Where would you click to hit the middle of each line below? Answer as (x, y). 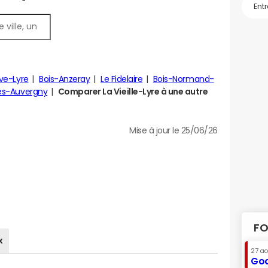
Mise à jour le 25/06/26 (173, 130)
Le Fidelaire (121, 79)
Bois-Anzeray (65, 79)
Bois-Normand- (183, 79)
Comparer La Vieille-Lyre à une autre (133, 92)
